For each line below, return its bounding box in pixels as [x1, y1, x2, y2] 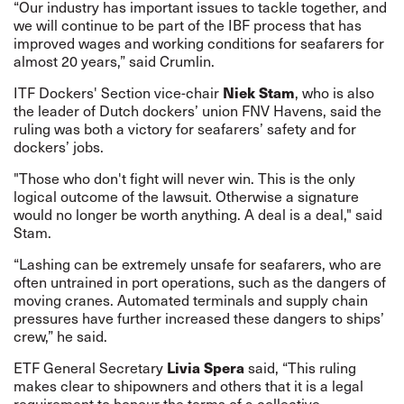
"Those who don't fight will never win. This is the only [14, 169, 355, 188]
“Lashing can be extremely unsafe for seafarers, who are [14, 254, 381, 273]
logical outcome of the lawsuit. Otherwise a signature [14, 187, 359, 206]
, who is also [295, 83, 374, 102]
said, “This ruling [248, 358, 356, 377]
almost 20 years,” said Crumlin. [14, 51, 215, 70]
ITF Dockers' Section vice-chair [14, 83, 223, 102]
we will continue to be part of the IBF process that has [14, 15, 362, 34]
